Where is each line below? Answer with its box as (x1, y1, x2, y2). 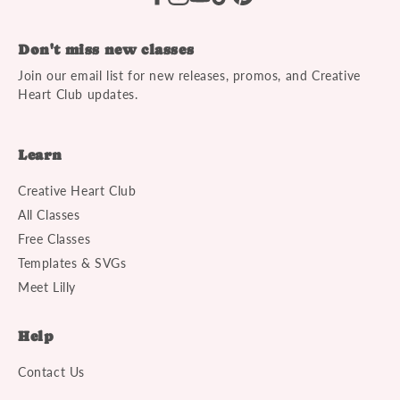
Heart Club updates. (18, 87, 138, 103)
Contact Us (18, 364, 85, 380)
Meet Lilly (18, 279, 76, 296)
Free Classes (18, 231, 91, 247)
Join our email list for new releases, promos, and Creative (18, 68, 361, 84)
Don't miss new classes (18, 41, 195, 59)
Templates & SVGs (18, 255, 127, 271)
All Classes (18, 207, 80, 223)
